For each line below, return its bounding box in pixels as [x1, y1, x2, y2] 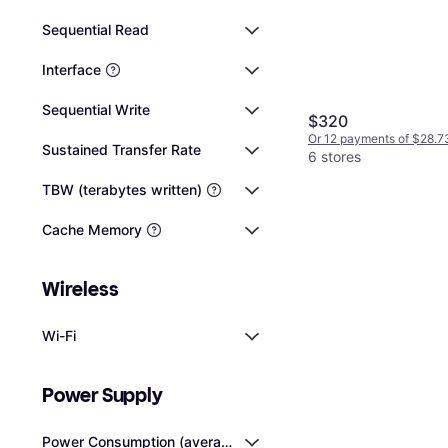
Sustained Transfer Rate [42, 141, 201, 158]
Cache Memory [42, 221, 142, 238]
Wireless [42, 277, 119, 301]
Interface [42, 61, 101, 78]
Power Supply [42, 383, 163, 407]
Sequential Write [42, 101, 150, 118]
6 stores [308, 147, 361, 165]
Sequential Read [42, 21, 149, 38]
